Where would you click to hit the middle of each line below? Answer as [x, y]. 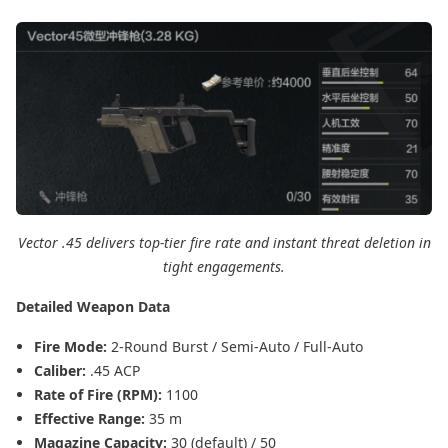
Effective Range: [91, 418]
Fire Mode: [72, 346]
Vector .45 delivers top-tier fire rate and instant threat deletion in [224, 242]
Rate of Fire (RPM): [100, 394]
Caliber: [62, 370]
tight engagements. [224, 266]
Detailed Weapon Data [93, 306]
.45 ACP [115, 370]
